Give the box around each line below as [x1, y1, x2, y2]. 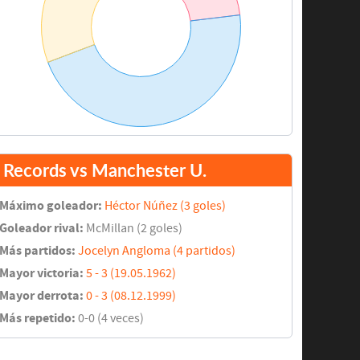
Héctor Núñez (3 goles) [104, 198, 226, 214]
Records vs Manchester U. [2, 160, 207, 181]
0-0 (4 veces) [75, 311, 144, 326]
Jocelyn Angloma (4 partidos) [77, 243, 235, 259]
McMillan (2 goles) [85, 221, 182, 236]
